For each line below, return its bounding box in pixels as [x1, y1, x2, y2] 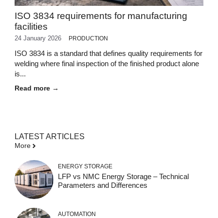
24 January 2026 [15, 35, 61, 42]
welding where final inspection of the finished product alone [15, 59, 199, 68]
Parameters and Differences [57, 181, 147, 189]
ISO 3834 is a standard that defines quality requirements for [15, 49, 202, 57]
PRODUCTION [69, 35, 108, 42]
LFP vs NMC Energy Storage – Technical [57, 172, 189, 181]
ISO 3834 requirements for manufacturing [15, 11, 187, 21]
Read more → [15, 84, 59, 92]
